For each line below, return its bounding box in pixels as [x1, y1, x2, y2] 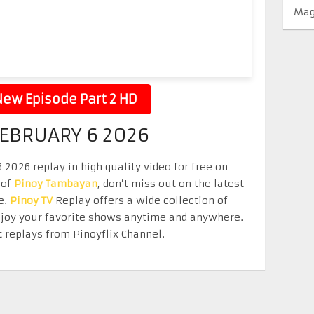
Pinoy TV [10, 194, 53, 207]
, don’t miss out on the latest [97, 177, 244, 190]
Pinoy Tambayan [14, 177, 97, 190]
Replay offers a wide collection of [53, 194, 228, 207]
